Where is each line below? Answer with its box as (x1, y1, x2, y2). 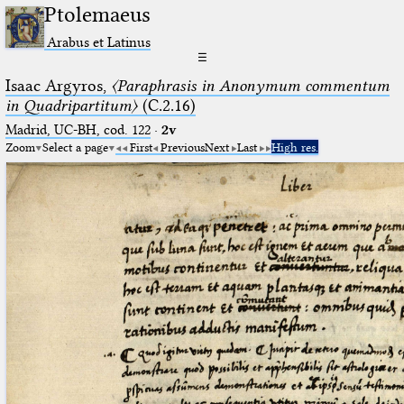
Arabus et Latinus (47, 32, 151, 50)
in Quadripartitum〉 (5, 95, 138, 115)
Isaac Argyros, (5, 75, 111, 96)
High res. (271, 139, 318, 154)
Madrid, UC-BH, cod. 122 (5, 121, 151, 138)
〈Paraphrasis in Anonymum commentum (110, 75, 390, 96)
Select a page (41, 139, 108, 154)
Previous (160, 139, 205, 154)
